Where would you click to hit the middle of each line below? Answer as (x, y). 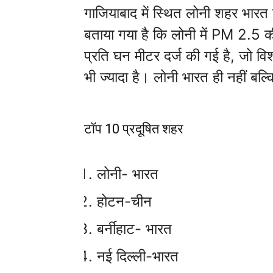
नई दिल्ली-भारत (138, 256)
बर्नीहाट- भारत (136, 229)
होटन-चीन (124, 201)
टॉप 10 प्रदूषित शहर (134, 129)
